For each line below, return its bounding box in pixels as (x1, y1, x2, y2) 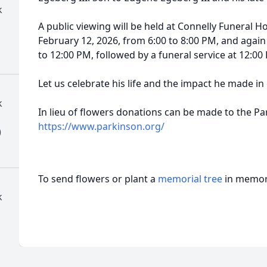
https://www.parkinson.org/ (38, 120, 164, 133)
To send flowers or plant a (38, 172, 158, 185)
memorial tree (158, 172, 222, 185)
